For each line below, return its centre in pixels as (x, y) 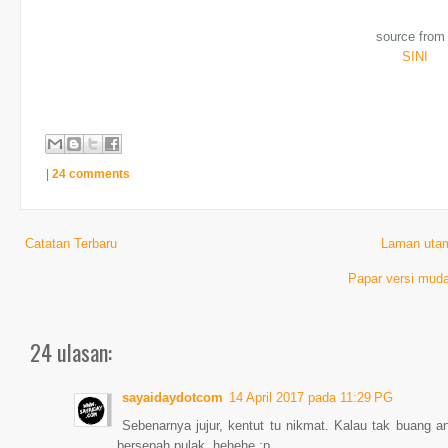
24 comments (91, 173)
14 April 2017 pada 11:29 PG (311, 397)
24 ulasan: (71, 352)
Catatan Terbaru (71, 243)
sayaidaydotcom (172, 397)
